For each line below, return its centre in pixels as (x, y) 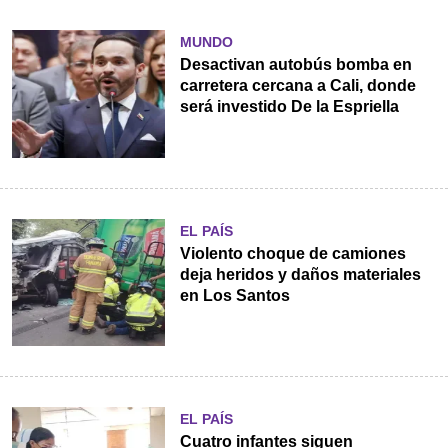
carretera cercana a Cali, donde (297, 86)
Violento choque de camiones (292, 253)
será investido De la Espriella (289, 107)
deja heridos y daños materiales (300, 274)
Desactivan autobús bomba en (295, 65)
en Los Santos (234, 295)
